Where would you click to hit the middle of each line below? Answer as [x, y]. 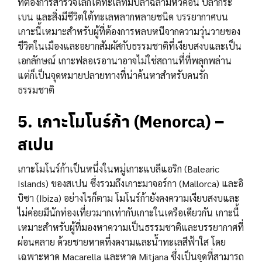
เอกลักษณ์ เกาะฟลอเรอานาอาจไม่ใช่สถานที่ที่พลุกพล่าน [125, 61]
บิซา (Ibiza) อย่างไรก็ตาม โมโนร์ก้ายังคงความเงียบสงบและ [128, 198]
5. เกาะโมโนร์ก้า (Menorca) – [121, 121]
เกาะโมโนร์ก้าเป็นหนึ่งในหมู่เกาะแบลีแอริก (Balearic [118, 169]
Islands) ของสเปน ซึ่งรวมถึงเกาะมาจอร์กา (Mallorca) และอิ [130, 184]
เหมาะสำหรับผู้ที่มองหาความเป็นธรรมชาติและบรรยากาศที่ [131, 227]
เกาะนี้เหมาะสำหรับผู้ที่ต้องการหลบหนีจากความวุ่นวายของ [129, 32]
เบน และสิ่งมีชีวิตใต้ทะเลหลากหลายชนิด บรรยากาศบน [123, 17]
